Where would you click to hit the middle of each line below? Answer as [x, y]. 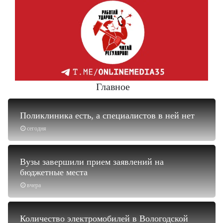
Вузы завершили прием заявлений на [92, 162]
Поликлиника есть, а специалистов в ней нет [107, 115]
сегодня [37, 128]
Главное [113, 86]
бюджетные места [54, 172]
